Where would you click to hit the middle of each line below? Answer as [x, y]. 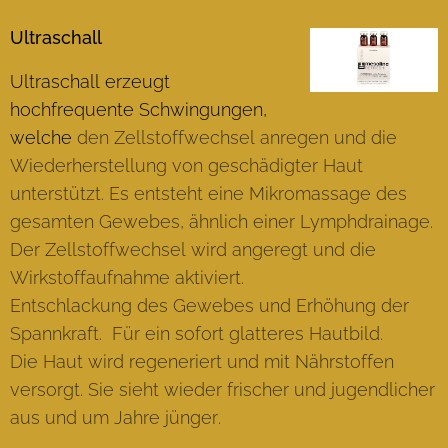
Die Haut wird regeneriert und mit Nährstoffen [202, 361]
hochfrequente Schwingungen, [138, 109]
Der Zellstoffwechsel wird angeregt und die [193, 249]
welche [43, 137]
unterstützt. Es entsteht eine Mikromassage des [208, 193]
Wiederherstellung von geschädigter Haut [186, 165]
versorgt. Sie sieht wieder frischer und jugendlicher [222, 389]
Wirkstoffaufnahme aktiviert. [127, 277]
